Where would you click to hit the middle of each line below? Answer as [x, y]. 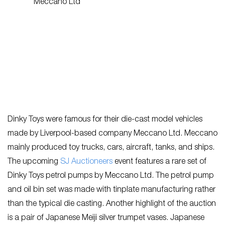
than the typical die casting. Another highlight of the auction [112, 205]
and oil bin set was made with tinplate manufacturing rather [111, 191]
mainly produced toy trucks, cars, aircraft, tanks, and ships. [111, 148]
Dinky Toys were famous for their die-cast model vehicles [105, 120]
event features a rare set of [159, 162]
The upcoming [34, 162]
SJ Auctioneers [86, 162]
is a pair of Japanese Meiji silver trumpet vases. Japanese [106, 219]
